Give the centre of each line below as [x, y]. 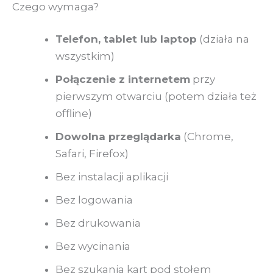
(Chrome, [207, 137]
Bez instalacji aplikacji [112, 177]
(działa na [223, 39]
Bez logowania [94, 200]
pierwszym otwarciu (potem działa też [156, 97]
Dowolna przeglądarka [118, 137]
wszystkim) [85, 56]
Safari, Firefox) [92, 154]
